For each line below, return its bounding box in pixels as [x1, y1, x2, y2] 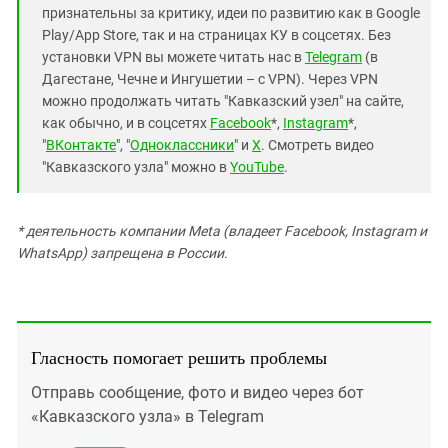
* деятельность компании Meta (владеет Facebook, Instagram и [17, 222, 427, 239]
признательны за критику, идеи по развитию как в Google [42, 4, 420, 21]
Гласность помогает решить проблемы [31, 344, 327, 369]
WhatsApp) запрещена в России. [17, 244, 228, 261]
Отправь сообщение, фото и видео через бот [31, 382, 364, 402]
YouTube [230, 158, 284, 175]
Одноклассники [130, 136, 234, 153]
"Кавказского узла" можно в [42, 158, 230, 175]
